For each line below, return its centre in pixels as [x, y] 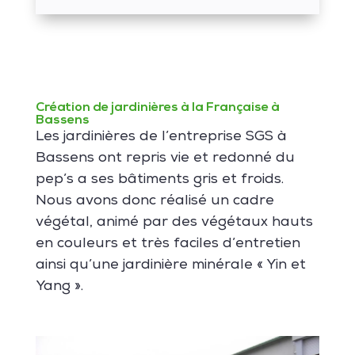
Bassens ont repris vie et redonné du [165, 158]
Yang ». [59, 286]
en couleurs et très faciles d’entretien [168, 244]
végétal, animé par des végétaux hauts [174, 222]
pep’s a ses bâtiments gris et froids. [159, 179]
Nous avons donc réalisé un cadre [155, 201]
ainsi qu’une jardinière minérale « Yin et [170, 265]
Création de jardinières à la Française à [157, 107]
